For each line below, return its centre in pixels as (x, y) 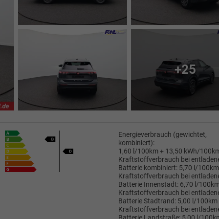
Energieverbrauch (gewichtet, (162, 134)
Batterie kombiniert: (148, 168)
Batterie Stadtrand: (147, 201)
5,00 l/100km (197, 201)
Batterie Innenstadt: (148, 184)
